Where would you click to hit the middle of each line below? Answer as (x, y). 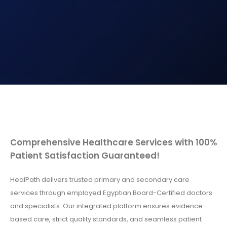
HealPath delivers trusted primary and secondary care (100, 180)
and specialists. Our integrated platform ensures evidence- (108, 206)
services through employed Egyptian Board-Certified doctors (111, 193)
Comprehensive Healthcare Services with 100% (113, 143)
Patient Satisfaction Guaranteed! (85, 156)
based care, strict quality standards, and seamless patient (106, 219)
